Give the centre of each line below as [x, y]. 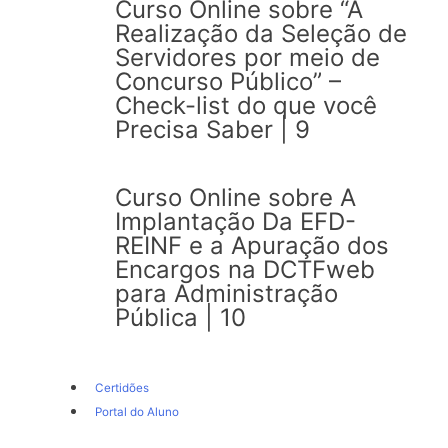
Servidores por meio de [247, 57]
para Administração [226, 293]
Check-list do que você [246, 105]
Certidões [122, 387]
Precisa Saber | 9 [212, 129]
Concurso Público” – [228, 81]
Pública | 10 [180, 317]
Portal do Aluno [137, 411]
